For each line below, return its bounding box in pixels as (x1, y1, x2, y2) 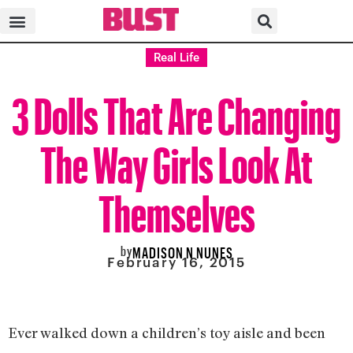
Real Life (154, 50, 199, 65)
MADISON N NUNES (132, 239, 233, 262)
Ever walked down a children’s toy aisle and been (8, 323, 325, 341)
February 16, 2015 (106, 254, 247, 270)
